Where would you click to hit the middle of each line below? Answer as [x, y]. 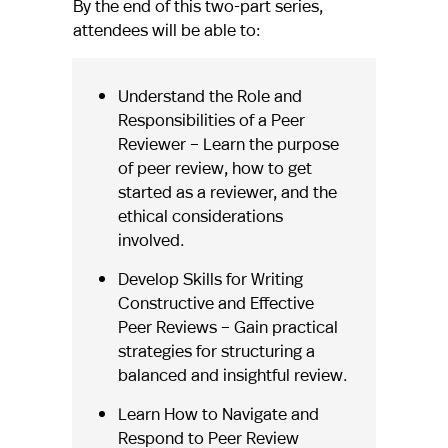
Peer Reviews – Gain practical [227, 327]
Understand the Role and [209, 96]
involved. [150, 240]
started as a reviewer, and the [227, 192]
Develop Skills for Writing [210, 279]
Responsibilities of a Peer [211, 120]
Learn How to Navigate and [218, 414]
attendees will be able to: [166, 30]
